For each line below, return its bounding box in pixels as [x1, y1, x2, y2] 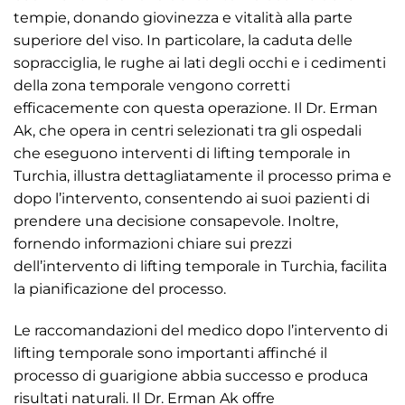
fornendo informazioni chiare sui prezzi [14, 235, 292, 253]
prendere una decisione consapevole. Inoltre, [14, 212, 338, 231]
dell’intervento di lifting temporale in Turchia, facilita [14, 258, 387, 276]
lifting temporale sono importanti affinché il [14, 344, 327, 363]
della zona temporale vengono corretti [14, 77, 290, 95]
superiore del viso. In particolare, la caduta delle [14, 32, 353, 50]
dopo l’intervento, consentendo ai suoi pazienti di [14, 190, 370, 208]
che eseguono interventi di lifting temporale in [14, 145, 351, 163]
